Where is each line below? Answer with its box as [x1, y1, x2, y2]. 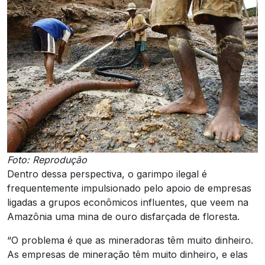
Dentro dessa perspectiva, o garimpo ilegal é [7, 167, 207, 180]
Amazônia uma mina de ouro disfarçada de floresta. [7, 210, 240, 222]
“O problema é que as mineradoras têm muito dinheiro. [7, 234, 253, 246]
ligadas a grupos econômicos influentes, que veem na [7, 196, 248, 208]
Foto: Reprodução [7, 153, 87, 166]
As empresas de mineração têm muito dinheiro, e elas [7, 248, 248, 260]
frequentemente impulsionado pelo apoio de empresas [7, 182, 251, 194]
